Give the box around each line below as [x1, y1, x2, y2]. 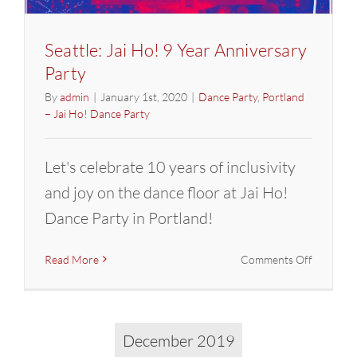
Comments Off [241, 252, 312, 266]
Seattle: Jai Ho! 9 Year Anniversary [45, 38, 308, 61]
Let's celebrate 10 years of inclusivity [45, 156, 296, 177]
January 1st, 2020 [100, 89, 187, 104]
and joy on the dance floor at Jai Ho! [45, 182, 288, 202]
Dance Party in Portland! [45, 207, 213, 228]
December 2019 [122, 330, 235, 351]
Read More [45, 252, 99, 266]
